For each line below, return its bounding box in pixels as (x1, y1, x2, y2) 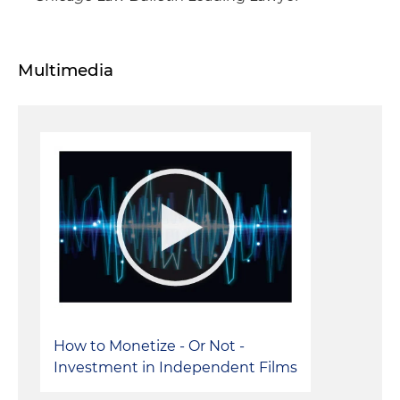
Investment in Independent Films (54, 359, 297, 377)
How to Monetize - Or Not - (54, 337, 245, 355)
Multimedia (18, 60, 113, 81)
